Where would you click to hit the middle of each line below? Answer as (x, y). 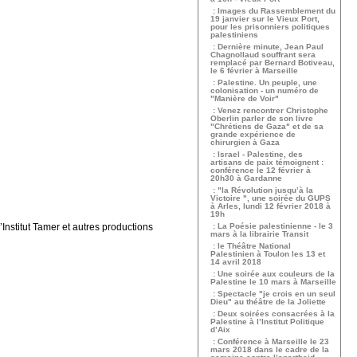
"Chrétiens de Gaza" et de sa (267, 126)
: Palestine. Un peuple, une (264, 82)
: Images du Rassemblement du (273, 11)
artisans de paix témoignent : (267, 162)
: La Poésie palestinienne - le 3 (272, 226)
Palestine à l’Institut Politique (267, 322)
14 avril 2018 (236, 262)
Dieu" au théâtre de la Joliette (268, 302)
